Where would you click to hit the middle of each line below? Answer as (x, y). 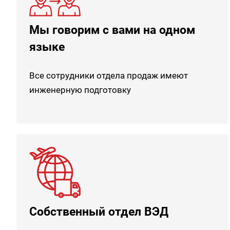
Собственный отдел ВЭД (99, 212)
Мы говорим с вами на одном (112, 30)
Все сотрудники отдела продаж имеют (109, 75)
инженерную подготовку (80, 90)
